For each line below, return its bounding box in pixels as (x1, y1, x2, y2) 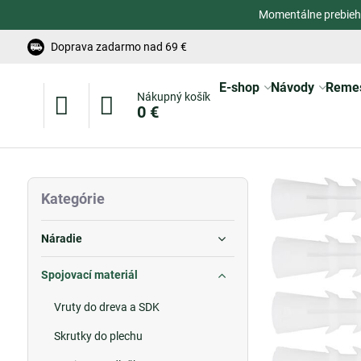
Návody (270, 80, 314, 95)
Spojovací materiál (40, 268, 138, 281)
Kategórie (40, 190, 105, 207)
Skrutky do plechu (53, 330, 143, 342)
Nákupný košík (136, 90, 210, 103)
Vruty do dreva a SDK (53, 301, 160, 313)
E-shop (218, 80, 259, 95)
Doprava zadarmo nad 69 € (50, 39, 187, 53)
